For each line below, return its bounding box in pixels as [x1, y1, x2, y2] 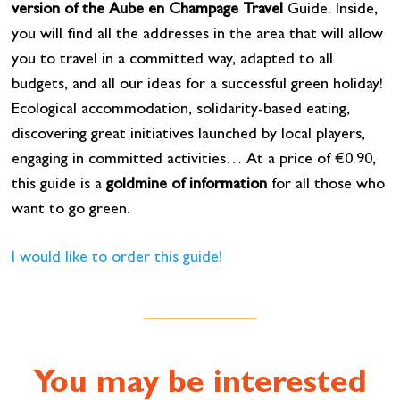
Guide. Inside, [282, 3, 378, 20]
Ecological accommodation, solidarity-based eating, [11, 103, 350, 120]
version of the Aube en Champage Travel [11, 3, 283, 20]
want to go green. [11, 203, 130, 220]
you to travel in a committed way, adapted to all [11, 53, 333, 70]
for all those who [266, 178, 385, 195]
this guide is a [11, 178, 106, 195]
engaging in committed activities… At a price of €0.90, [11, 153, 376, 170]
